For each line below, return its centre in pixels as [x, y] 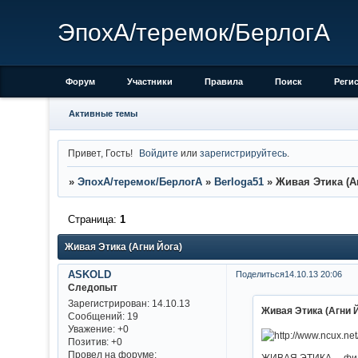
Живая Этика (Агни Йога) [123, 247]
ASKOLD [89, 274]
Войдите [159, 153]
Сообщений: [96, 316]
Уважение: [91, 329]
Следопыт [92, 287]
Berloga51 [239, 182]
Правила [224, 82]
